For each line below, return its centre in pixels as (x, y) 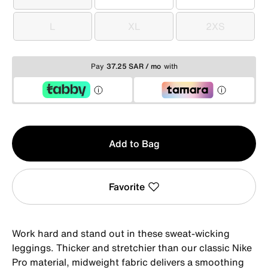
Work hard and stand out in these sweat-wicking (121, 233)
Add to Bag (134, 143)
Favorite (127, 186)
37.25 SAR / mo (133, 66)
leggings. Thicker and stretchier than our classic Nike (132, 247)
